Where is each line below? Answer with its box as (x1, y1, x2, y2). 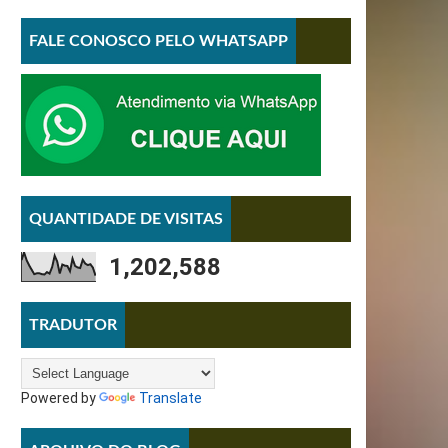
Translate (139, 389, 202, 406)
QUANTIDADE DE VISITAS (29, 210, 223, 227)
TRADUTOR (29, 316, 117, 333)
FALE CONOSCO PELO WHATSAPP (29, 32, 288, 49)
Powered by (21, 389, 99, 406)
